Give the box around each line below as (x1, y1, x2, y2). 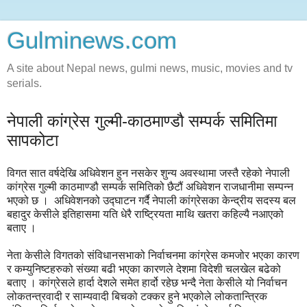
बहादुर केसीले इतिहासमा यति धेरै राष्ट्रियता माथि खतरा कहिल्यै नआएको (7, 208, 284, 220)
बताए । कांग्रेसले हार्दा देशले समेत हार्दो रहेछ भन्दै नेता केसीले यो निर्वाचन (7, 276, 287, 288)
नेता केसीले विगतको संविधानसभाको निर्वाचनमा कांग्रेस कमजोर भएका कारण (7, 249, 299, 261)
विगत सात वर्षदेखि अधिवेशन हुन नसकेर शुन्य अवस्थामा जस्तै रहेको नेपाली (7, 167, 290, 179)
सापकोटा (7, 131, 58, 149)
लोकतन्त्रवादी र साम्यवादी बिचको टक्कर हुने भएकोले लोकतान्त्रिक (7, 290, 267, 302)
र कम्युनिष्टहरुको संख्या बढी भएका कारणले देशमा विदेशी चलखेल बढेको (7, 262, 281, 275)
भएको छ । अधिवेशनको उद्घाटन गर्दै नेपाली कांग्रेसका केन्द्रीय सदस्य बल (7, 194, 296, 206)
